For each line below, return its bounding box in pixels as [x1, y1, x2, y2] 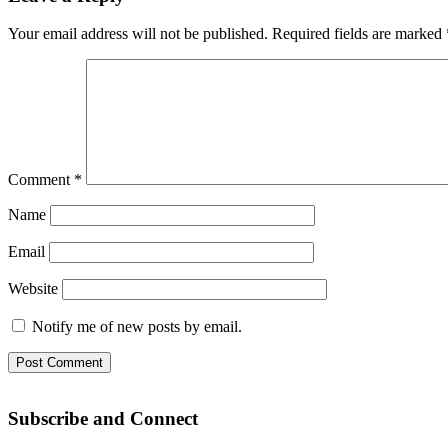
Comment [8, 171, 74, 189]
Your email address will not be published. [8, 25, 268, 43]
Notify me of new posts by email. [32, 318, 242, 336]
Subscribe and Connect [8, 408, 198, 430]
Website [8, 280, 58, 298]
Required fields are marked [272, 25, 446, 43]
